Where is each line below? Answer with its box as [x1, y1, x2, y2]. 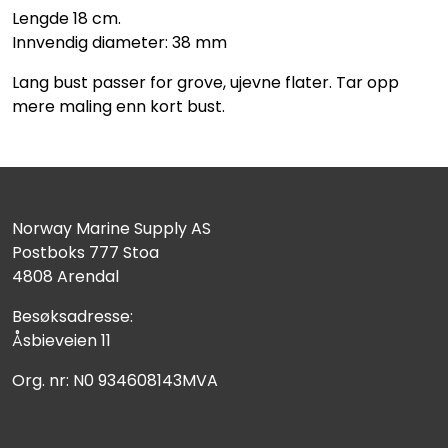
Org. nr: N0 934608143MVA [12, 368, 218, 392]
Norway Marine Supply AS [12, 216, 211, 240]
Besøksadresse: [12, 304, 133, 328]
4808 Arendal [12, 264, 119, 288]
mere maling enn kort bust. [12, 94, 229, 118]
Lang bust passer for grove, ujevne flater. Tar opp [12, 70, 399, 94]
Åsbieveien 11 [12, 328, 111, 352]
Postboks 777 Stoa [12, 240, 159, 264]
